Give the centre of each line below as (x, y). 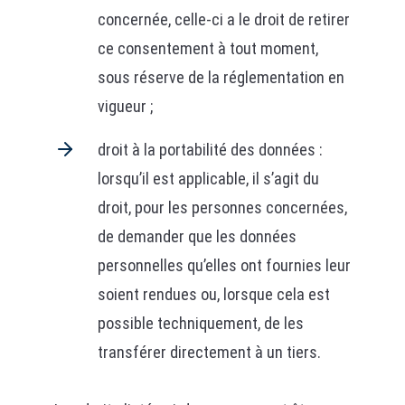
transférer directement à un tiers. (209, 352)
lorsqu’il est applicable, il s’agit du (208, 179)
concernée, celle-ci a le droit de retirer (223, 19)
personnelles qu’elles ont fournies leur (224, 265)
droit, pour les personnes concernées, (222, 207)
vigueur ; (125, 106)
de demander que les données (197, 236)
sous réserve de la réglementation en (221, 77)
